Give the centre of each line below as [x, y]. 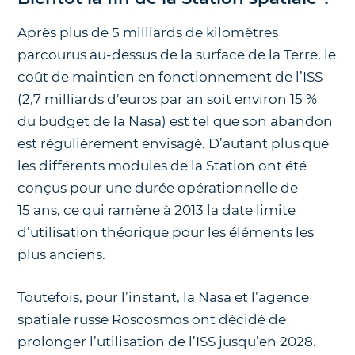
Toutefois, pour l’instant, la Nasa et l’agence [164, 297]
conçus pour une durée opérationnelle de [158, 188]
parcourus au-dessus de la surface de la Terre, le [177, 55]
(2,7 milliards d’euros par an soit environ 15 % [168, 99]
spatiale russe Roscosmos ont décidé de [152, 319]
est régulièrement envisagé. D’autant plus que [174, 144]
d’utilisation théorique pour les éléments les [166, 233]
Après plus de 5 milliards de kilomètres [148, 33]
